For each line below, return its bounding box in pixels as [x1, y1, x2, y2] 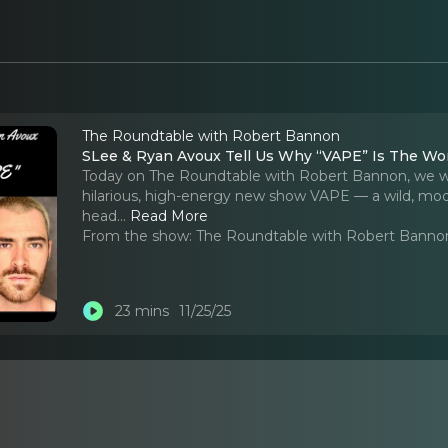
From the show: [82, 226, 193, 245]
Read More [130, 206, 209, 225]
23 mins [114, 302, 169, 321]
